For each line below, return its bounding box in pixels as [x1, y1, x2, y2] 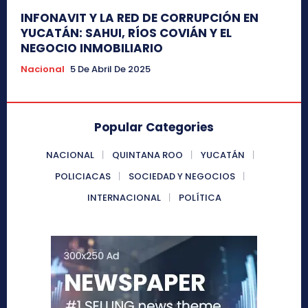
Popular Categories [94, 118, 214, 135]
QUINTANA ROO [111, 148, 183, 162]
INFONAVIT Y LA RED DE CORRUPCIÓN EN [21, 9, 258, 26]
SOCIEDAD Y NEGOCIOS [129, 169, 235, 183]
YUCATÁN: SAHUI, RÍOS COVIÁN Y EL [21, 24, 232, 41]
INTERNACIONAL [87, 190, 161, 204]
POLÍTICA [178, 190, 221, 204]
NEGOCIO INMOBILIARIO [21, 39, 163, 56]
